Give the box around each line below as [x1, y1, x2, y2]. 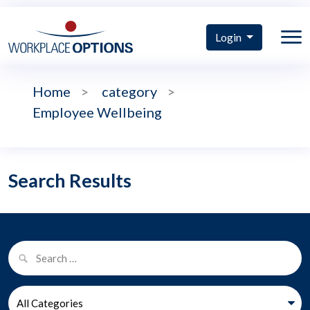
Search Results [8, 169, 131, 192]
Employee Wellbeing [33, 104, 162, 121]
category [102, 83, 157, 100]
